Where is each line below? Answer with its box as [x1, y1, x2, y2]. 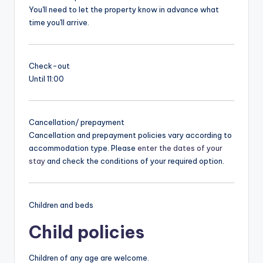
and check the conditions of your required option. [45, 156, 224, 166]
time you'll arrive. [29, 18, 89, 28]
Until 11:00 [29, 74, 64, 84]
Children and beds [29, 200, 93, 210]
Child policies [29, 221, 144, 243]
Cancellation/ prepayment [29, 117, 124, 127]
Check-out [29, 61, 70, 71]
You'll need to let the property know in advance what [29, 5, 219, 15]
